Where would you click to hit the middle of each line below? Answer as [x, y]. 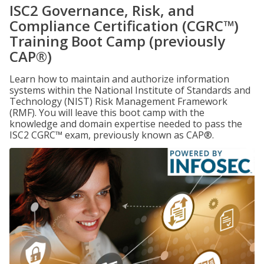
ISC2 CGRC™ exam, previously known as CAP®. [112, 135]
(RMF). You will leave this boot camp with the [107, 113]
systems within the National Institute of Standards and [130, 90]
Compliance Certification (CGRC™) [124, 26]
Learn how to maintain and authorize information [119, 79]
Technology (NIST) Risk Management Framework [118, 101]
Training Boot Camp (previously [117, 41]
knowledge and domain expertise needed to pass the [126, 124]
